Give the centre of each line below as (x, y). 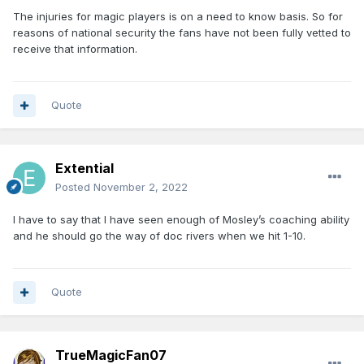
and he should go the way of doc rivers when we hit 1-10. (159, 236)
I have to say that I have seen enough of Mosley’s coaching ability (181, 220)
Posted (74, 187)
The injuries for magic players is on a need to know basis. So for (178, 17)
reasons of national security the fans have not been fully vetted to (182, 33)
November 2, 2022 (141, 187)
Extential (84, 169)
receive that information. (77, 49)
